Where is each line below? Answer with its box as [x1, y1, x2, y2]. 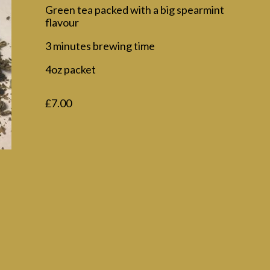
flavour [45, 16, 80, 30]
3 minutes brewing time [45, 39, 155, 53]
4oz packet [45, 63, 96, 77]
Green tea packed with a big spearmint [45, 3, 225, 17]
